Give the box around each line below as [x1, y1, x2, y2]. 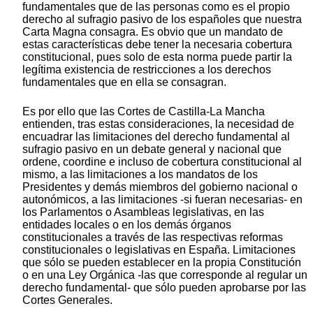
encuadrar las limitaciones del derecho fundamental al [22, 131, 290, 143]
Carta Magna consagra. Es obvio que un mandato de [22, 26, 283, 38]
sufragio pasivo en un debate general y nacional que [22, 143, 282, 156]
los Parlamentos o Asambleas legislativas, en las [22, 206, 264, 219]
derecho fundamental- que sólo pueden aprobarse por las [22, 282, 306, 294]
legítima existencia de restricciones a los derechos [22, 64, 271, 76]
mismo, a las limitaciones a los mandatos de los [22, 168, 258, 181]
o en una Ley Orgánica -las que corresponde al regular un [22, 269, 307, 282]
